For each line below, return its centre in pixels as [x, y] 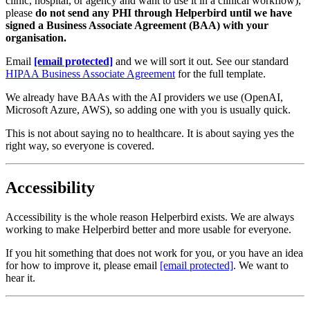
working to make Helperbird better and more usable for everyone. [148, 229]
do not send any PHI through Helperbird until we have [164, 13]
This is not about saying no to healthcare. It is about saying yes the [150, 134]
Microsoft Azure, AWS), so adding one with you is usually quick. [148, 110]
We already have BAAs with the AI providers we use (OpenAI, [144, 98]
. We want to [261, 265]
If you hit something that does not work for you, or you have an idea [154, 253]
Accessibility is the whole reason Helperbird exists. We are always [150, 217]
